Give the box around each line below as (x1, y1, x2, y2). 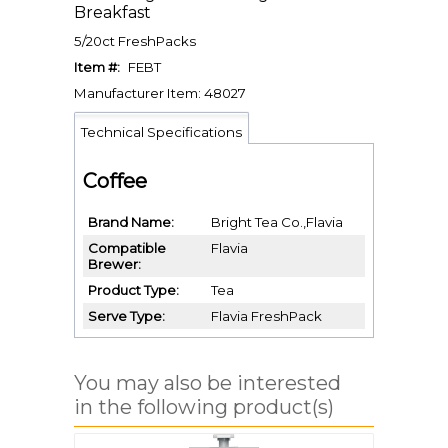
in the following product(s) (74, 395, 334, 420)
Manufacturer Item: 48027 (74, 85, 246, 101)
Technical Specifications (81, 123, 242, 140)
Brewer (88, 256, 138, 273)
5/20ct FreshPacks (74, 33, 196, 49)
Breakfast (74, 3, 151, 22)
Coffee (83, 168, 147, 193)
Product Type (88, 282, 176, 299)
